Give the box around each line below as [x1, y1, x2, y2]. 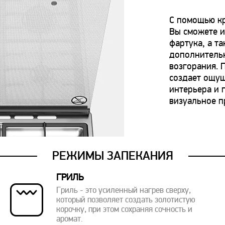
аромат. [56, 215, 83, 223]
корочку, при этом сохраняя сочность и [56, 206, 193, 214]
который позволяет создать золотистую [56, 196, 196, 204]
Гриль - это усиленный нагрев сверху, [56, 187, 191, 195]
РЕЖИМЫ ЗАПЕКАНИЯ [52, 149, 173, 163]
